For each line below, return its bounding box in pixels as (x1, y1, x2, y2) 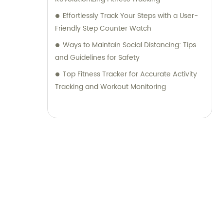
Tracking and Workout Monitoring (55, 81, 166, 93)
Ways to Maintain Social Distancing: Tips (63, 39, 196, 51)
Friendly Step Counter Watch (55, 23, 151, 35)
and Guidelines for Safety (55, 52, 140, 64)
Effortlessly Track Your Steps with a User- (63, 10, 198, 22)
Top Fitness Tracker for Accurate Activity (63, 69, 197, 80)
